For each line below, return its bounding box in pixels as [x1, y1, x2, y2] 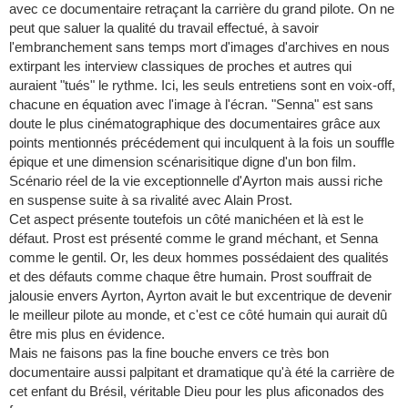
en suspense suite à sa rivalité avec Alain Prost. [9, 192, 292, 209]
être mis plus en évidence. [9, 326, 165, 342]
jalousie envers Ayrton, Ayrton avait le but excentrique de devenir [9, 288, 392, 304]
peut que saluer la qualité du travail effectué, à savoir [9, 20, 319, 36]
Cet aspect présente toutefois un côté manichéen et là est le [9, 211, 363, 228]
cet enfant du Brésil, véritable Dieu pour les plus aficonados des [9, 383, 384, 400]
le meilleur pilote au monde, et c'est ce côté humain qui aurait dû [9, 307, 387, 323]
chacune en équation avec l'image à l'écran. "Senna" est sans [9, 97, 373, 113]
